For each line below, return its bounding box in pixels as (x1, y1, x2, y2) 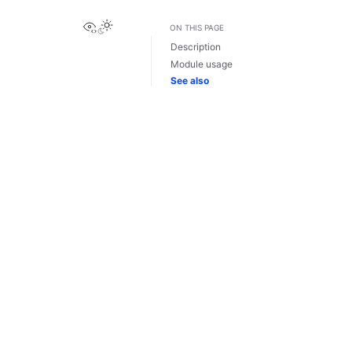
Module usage (170, 57, 233, 70)
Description (170, 41, 221, 53)
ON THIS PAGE (170, 23, 224, 32)
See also (170, 75, 209, 87)
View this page (97, 17, 185, 33)
